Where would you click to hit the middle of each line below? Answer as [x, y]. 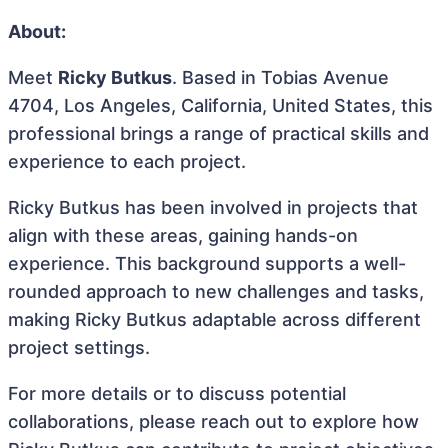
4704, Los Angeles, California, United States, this [220, 105]
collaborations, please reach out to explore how [213, 421]
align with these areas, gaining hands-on [183, 235]
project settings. [79, 347]
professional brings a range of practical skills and [218, 133]
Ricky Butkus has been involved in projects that [213, 207]
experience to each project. [127, 161]
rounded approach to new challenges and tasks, [216, 291]
